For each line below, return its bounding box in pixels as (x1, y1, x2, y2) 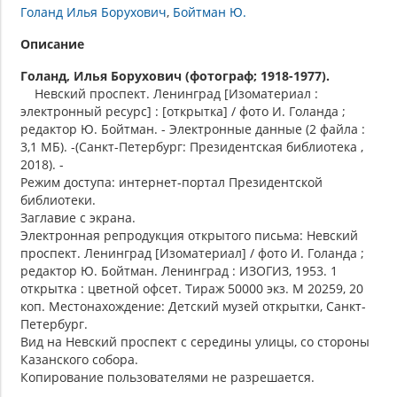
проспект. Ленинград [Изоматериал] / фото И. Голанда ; (20, 244, 364, 261)
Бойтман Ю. (173, 3, 246, 20)
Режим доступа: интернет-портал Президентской (20, 173, 323, 191)
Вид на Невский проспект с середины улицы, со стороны (20, 332, 370, 350)
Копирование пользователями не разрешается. (20, 368, 315, 385)
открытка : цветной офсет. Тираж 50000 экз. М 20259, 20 (20, 279, 363, 297)
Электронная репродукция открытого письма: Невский (20, 226, 358, 244)
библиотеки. (20, 191, 96, 208)
